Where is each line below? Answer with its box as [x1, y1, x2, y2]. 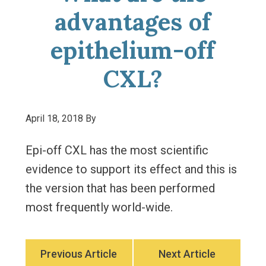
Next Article [159, 248, 216, 260]
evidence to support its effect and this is [25, 162, 237, 176]
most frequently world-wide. [25, 200, 173, 214]
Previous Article [40, 248, 118, 260]
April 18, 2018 [25, 113, 83, 124]
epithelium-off [50, 35, 216, 65]
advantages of [55, 7, 211, 37]
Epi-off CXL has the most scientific [25, 143, 208, 157]
